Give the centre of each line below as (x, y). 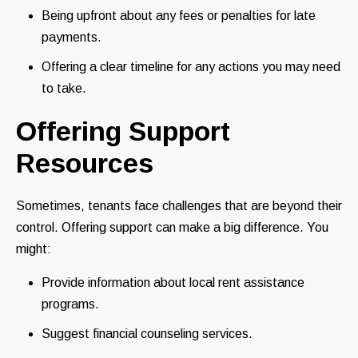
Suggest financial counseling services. (147, 334)
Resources (85, 163)
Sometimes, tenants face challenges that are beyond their (179, 206)
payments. (72, 38)
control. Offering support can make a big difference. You (172, 228)
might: (34, 249)
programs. (70, 304)
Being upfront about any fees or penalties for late (179, 16)
